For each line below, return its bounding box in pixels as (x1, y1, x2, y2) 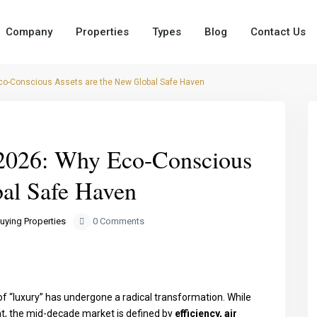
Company (6, 25, 53, 38)
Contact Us (250, 25, 306, 38)
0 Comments (91, 216, 144, 226)
